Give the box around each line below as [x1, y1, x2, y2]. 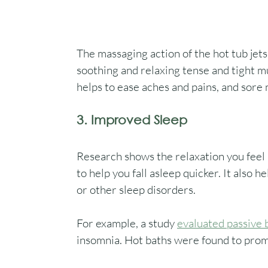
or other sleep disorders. [77, 182, 198, 197]
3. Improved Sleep [77, 112, 187, 127]
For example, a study [77, 215, 177, 230]
